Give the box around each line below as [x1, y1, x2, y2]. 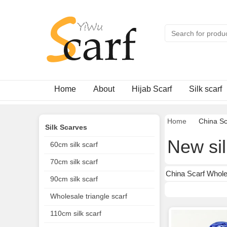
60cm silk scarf [50, 140, 98, 148]
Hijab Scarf [131, 85, 172, 93]
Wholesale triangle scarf [50, 192, 127, 200]
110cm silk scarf [50, 209, 101, 217]
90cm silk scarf [50, 175, 98, 183]
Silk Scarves [45, 123, 87, 131]
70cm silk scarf [50, 158, 98, 166]
